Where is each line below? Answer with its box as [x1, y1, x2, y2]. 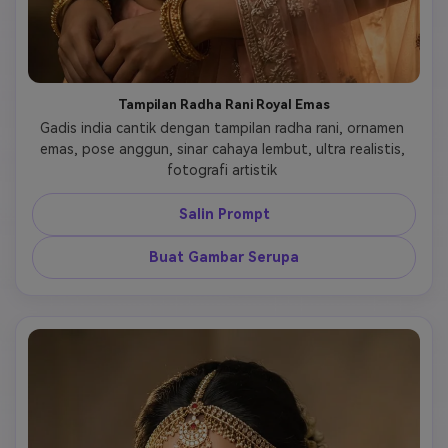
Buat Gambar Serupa [149, 249, 299, 265]
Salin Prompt [178, 206, 270, 222]
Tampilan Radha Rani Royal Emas [118, 97, 330, 112]
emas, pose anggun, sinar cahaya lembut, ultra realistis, [39, 141, 405, 157]
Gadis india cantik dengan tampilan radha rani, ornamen [40, 120, 404, 136]
